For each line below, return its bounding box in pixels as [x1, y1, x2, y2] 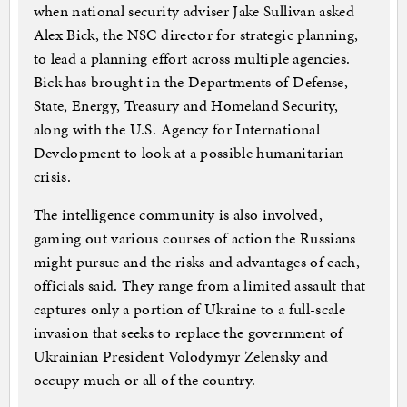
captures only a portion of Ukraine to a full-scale [33, 298, 346, 321]
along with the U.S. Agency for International [33, 118, 320, 141]
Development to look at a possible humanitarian [33, 142, 344, 164]
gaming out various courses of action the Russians [33, 227, 356, 250]
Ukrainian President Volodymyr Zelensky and [33, 345, 329, 368]
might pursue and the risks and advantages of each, [33, 251, 361, 273]
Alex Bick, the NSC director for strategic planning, [33, 24, 359, 46]
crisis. [33, 165, 71, 188]
